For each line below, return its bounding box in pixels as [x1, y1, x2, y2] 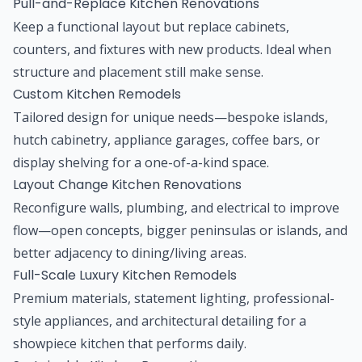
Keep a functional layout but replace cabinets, [13, 17, 289, 36]
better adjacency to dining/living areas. [13, 243, 246, 262]
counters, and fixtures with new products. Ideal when [13, 40, 331, 58]
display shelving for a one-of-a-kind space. [13, 153, 269, 171]
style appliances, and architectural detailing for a [13, 311, 306, 330]
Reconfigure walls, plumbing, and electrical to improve [13, 198, 339, 217]
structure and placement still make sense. [13, 62, 263, 81]
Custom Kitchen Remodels [13, 84, 181, 103]
